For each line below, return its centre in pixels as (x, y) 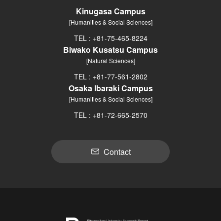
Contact (117, 151)
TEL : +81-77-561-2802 (110, 76)
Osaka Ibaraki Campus (110, 88)
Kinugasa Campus (110, 11)
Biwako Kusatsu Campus (110, 49)
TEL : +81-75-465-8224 (110, 38)
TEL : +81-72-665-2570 (110, 115)
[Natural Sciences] (110, 60)
